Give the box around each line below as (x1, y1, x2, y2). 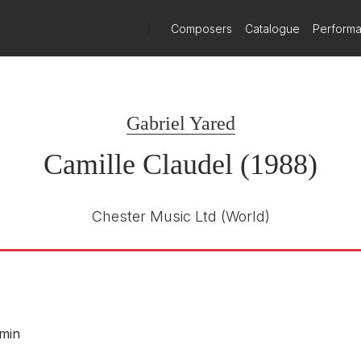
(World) (220, 208, 270, 225)
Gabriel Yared (126, 113, 235, 134)
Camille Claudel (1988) (44, 148, 317, 180)
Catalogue (245, 21, 301, 35)
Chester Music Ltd (91, 208, 217, 225)
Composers (171, 21, 233, 35)
